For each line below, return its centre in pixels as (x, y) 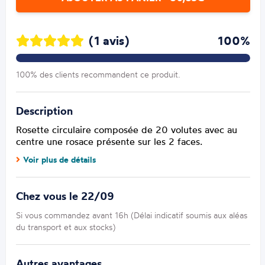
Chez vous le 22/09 (65, 196)
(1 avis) (109, 41)
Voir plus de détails (60, 160)
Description (45, 111)
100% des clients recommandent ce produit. (98, 75)
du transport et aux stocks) (66, 227)
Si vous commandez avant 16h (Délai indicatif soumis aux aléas (132, 215)
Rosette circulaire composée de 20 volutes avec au (127, 130)
